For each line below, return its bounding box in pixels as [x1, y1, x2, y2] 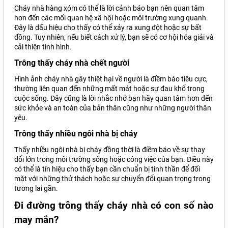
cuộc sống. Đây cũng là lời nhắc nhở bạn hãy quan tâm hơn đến [14, 94, 213, 102]
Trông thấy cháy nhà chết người [14, 58, 129, 68]
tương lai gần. [14, 184, 58, 192]
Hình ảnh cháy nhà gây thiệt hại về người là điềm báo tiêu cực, [14, 75, 208, 83]
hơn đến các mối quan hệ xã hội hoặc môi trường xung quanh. [14, 14, 208, 22]
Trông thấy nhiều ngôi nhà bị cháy [14, 129, 137, 138]
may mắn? [14, 214, 59, 225]
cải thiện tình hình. [14, 43, 72, 51]
